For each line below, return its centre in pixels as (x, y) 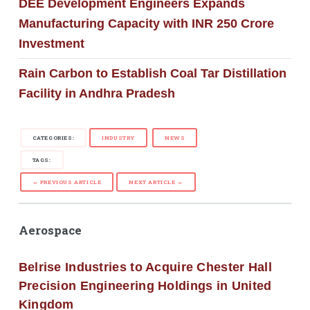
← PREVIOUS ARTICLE (67, 182)
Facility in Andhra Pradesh (97, 93)
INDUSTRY (119, 138)
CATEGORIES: (53, 138)
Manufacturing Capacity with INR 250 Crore (146, 23)
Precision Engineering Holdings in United (145, 285)
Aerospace (50, 231)
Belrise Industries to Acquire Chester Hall (145, 267)
